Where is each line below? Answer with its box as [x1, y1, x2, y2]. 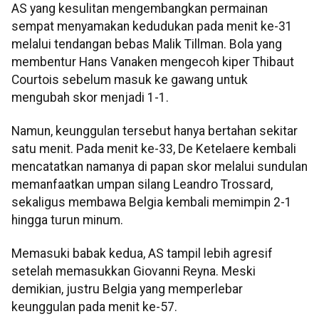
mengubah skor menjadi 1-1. [11, 90, 169, 105]
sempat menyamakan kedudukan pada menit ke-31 [11, 19, 293, 33]
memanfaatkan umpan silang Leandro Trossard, [11, 177, 273, 192]
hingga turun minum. [11, 213, 123, 228]
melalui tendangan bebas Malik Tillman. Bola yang [11, 36, 282, 51]
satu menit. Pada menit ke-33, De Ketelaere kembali [11, 142, 296, 157]
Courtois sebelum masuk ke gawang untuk [11, 72, 248, 87]
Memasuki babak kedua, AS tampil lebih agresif [11, 246, 273, 261]
